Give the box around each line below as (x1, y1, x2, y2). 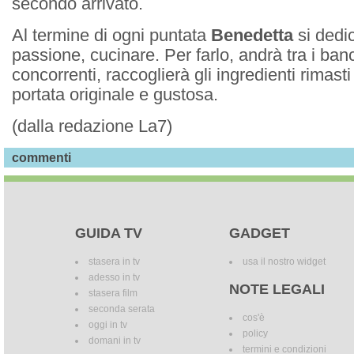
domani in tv (88, 335, 141, 347)
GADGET (229, 225, 290, 242)
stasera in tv (88, 256, 140, 268)
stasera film (88, 288, 137, 299)
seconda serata (88, 303, 155, 315)
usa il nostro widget (243, 256, 326, 268)
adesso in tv (88, 272, 140, 284)
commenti (12, 151, 71, 165)
